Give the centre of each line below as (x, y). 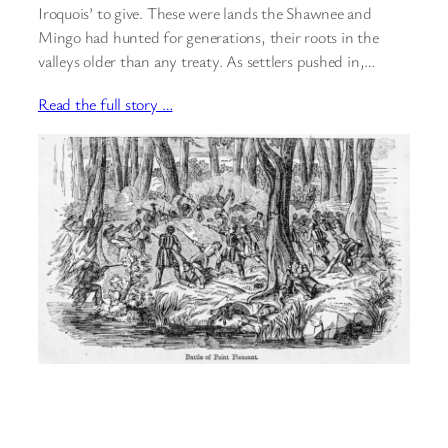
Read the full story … (105, 103)
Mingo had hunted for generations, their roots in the (208, 36)
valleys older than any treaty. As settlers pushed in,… (207, 60)
